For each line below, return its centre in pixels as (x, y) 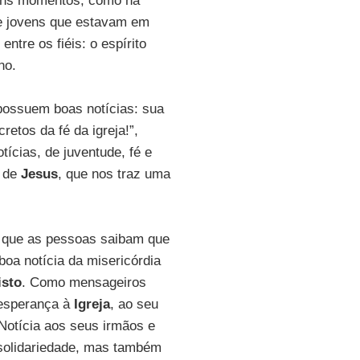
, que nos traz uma (114, 174)
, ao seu (134, 304)
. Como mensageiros (84, 282)
